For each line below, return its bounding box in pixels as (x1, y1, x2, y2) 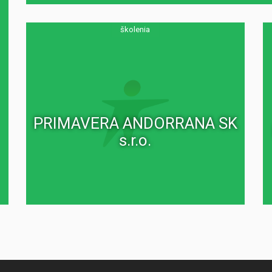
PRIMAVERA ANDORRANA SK (33, 114, 237, 132)
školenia (120, 25, 151, 34)
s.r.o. (119, 131, 152, 149)
